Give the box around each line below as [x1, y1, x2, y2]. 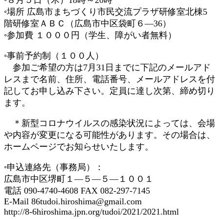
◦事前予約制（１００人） [4, 50, 104, 61]
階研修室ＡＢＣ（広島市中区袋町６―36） [4, 18, 171, 28]
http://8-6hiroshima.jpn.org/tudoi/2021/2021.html [4, 206, 179, 217]
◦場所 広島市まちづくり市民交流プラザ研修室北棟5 [4, 6, 207, 17]
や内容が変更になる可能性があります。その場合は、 [4, 130, 215, 140]
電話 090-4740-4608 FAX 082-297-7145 [4, 185, 150, 196]
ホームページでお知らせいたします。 [4, 141, 153, 152]
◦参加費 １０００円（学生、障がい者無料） [4, 30, 176, 40]
